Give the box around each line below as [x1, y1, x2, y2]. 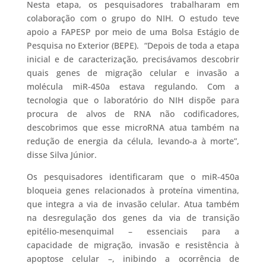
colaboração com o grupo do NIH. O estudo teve [26, 12, 240, 24]
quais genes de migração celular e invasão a [26, 67, 240, 79]
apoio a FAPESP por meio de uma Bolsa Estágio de [26, 26, 240, 38]
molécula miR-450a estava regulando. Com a [26, 81, 240, 93]
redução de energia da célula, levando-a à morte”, [26, 135, 240, 147]
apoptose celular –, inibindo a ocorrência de [26, 253, 240, 265]
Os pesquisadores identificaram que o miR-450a [26, 171, 240, 183]
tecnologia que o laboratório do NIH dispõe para [26, 94, 240, 106]
